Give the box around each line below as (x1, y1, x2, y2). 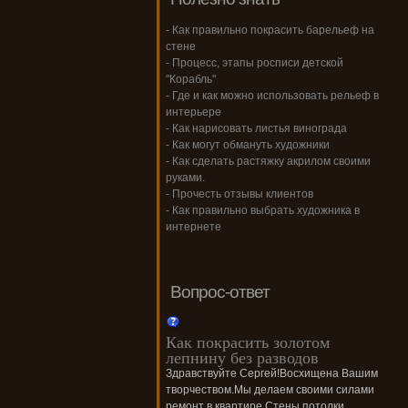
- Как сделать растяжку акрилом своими (166, 155, 371, 168)
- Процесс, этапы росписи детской (166, 56, 343, 70)
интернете (166, 220, 221, 234)
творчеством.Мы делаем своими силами (166, 383, 374, 397)
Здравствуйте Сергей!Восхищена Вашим (166, 367, 378, 381)
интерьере (166, 106, 221, 119)
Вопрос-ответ (170, 282, 270, 302)
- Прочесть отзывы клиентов (166, 188, 313, 201)
